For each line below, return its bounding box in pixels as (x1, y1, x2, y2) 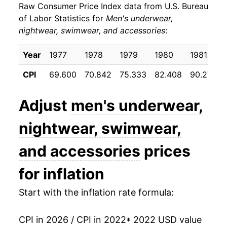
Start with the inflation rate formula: (19, 187, 174, 198)
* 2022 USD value (126, 214, 202, 225)
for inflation (19, 165, 104, 183)
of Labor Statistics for (19, 13, 106, 24)
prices (140, 142, 191, 161)
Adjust (19, 96, 71, 115)
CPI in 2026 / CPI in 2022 (19, 214, 126, 225)
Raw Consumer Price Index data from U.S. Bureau (19, 1, 208, 12)
